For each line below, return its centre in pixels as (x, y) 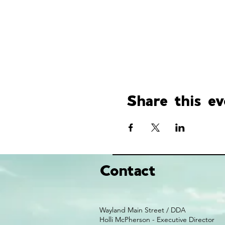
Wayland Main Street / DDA (143, 210)
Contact (128, 170)
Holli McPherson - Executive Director (157, 219)
